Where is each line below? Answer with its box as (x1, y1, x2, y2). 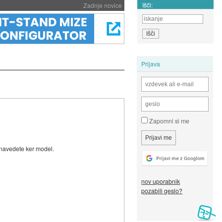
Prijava (141, 59, 161, 68)
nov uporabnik (141, 177, 180, 186)
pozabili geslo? (141, 186, 183, 195)
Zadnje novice (83, 1, 122, 9)
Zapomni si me (148, 116, 190, 125)
